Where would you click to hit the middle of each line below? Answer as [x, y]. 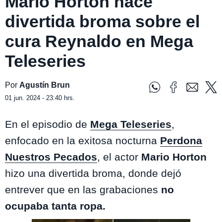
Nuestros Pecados [51, 157]
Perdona [181, 141]
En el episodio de [48, 124]
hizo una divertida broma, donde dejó [93, 173]
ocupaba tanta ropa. [55, 206]
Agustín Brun [45, 85]
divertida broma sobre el [102, 22]
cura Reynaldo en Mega [99, 41]
